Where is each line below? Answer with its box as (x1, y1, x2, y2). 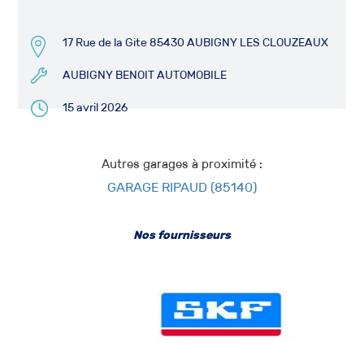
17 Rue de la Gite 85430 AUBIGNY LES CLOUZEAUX (63, 35, 329, 50)
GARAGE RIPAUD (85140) (107, 180, 257, 195)
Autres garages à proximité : (102, 156, 262, 171)
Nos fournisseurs (133, 227, 231, 242)
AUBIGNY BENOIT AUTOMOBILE (63, 67, 227, 82)
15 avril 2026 (63, 100, 128, 115)
